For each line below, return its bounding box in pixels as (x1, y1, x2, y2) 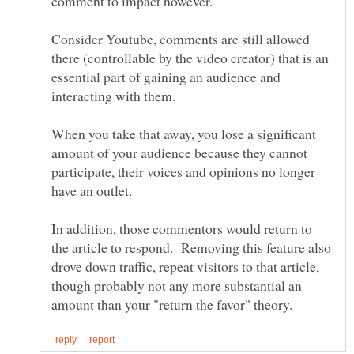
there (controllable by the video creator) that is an (51, 48, 329, 68)
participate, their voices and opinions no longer (51, 162, 315, 182)
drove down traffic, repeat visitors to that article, (51, 257, 319, 277)
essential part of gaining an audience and (51, 67, 281, 87)
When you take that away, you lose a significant (51, 124, 316, 144)
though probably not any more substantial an (51, 276, 302, 296)
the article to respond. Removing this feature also (51, 238, 331, 258)
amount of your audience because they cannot (51, 143, 307, 163)
